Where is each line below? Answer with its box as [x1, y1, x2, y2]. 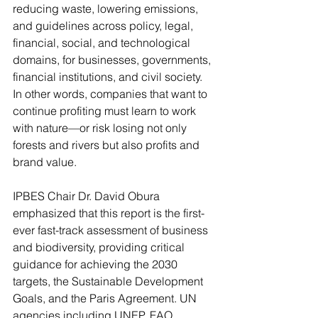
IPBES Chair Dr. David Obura [13, 188, 163, 203]
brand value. [13, 154, 77, 169]
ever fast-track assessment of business [13, 222, 211, 237]
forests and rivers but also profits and [13, 137, 202, 152]
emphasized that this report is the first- [13, 205, 204, 220]
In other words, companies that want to [13, 86, 210, 101]
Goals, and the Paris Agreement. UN [13, 290, 199, 305]
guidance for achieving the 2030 [13, 256, 180, 271]
